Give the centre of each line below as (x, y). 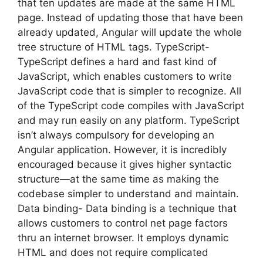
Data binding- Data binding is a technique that (127, 208)
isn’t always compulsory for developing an (116, 135)
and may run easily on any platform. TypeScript (129, 120)
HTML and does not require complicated (113, 252)
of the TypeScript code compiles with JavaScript (131, 105)
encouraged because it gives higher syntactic (124, 164)
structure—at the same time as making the (118, 179)
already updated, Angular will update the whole (130, 32)
